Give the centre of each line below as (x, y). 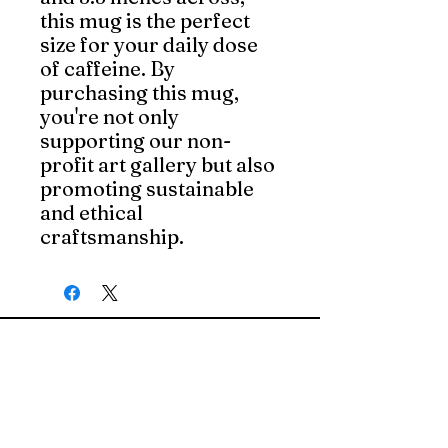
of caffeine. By (107, 68)
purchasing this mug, (139, 92)
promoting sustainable (147, 188)
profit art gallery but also (157, 164)
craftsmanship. (112, 236)
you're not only (109, 116)
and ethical (91, 212)
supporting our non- (135, 140)
